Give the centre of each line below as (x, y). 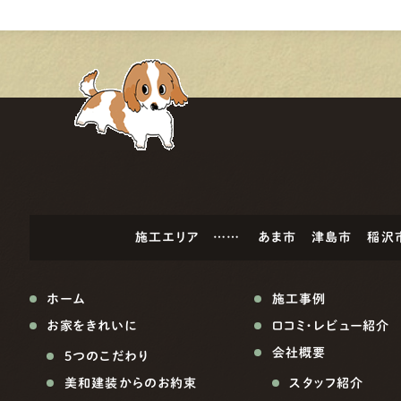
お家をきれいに (92, 326)
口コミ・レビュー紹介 (331, 326)
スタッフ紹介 (327, 383)
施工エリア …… (195, 237)
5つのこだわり (107, 356)
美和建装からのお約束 (131, 383)
